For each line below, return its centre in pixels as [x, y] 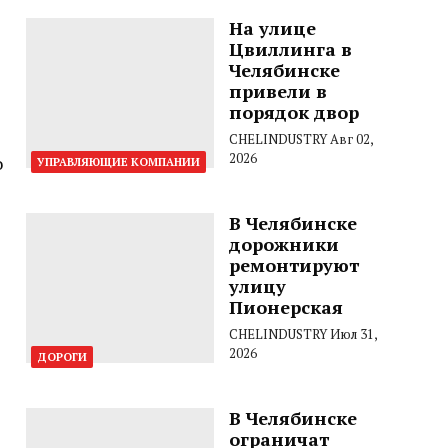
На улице [272, 28]
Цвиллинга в [290, 49]
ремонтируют [293, 265]
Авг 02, [351, 139]
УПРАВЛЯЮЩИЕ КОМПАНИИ [118, 162]
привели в [277, 91]
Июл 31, [353, 334]
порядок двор [293, 112]
